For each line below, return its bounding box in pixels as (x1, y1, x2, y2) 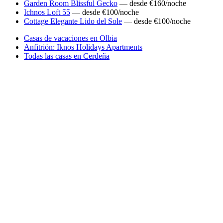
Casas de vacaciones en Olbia (24, 33, 117, 42)
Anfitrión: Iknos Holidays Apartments (24, 42, 142, 51)
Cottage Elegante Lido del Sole (24, 16, 122, 25)
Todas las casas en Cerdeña (24, 51, 110, 60)
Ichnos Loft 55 (24, 7, 70, 16)
